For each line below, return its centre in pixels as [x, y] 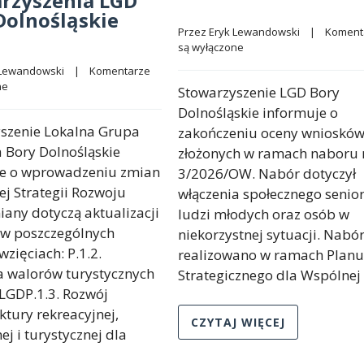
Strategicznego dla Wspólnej [269, 275]
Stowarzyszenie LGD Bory [259, 92]
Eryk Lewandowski [254, 31]
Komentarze [120, 70]
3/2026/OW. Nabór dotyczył [267, 173]
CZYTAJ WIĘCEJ [238, 322]
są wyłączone [211, 47]
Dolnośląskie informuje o [258, 112]
